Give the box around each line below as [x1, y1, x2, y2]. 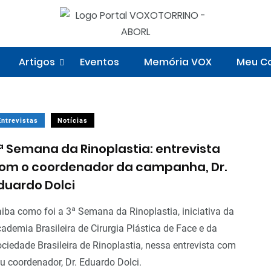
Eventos [79, 55, 119, 69]
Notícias [57, 117, 88, 125]
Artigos [18, 55, 55, 69]
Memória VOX [143, 55, 212, 69]
